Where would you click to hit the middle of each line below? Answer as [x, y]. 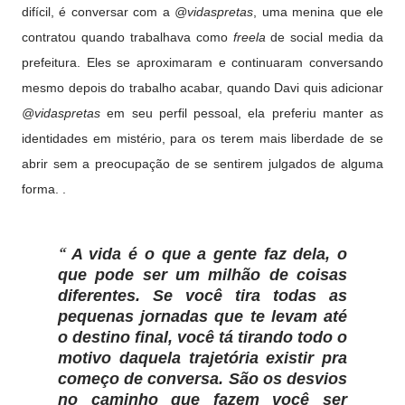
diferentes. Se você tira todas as [202, 296]
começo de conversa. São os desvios [202, 379]
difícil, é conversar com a [99, 12]
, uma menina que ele [319, 12]
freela [252, 37]
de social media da [327, 37]
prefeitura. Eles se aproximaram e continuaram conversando [202, 62]
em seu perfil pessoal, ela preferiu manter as [245, 113]
